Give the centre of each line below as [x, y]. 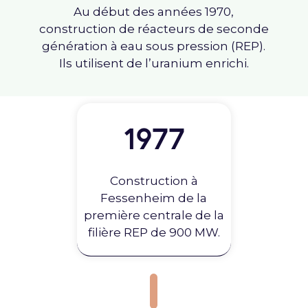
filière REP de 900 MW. [154, 232]
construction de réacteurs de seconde [154, 29]
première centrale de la [154, 215]
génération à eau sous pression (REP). [154, 46]
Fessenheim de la [154, 198]
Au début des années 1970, [154, 12]
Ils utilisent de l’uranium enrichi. [154, 64]
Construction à [154, 181]
